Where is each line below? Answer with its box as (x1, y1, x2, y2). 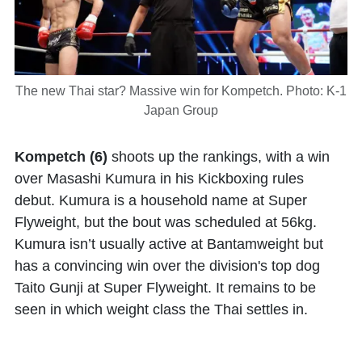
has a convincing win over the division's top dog (15, 258, 320, 275)
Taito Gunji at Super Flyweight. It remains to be (15, 280, 316, 297)
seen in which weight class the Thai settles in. (15, 301, 312, 318)
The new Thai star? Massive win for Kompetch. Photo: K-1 (15, 84, 347, 99)
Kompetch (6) (15, 149, 107, 166)
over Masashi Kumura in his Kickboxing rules (15, 170, 304, 187)
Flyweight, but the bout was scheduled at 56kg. (15, 214, 317, 231)
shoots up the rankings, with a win (107, 149, 330, 166)
